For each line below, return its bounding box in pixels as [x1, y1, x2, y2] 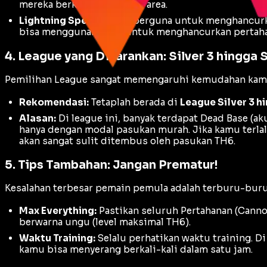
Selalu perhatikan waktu [95, 232, 213, 244]
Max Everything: [19, 205, 97, 217]
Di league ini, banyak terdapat [56, 112, 200, 124]
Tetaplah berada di [89, 96, 180, 108]
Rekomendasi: [19, 96, 89, 108]
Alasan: [19, 112, 56, 124]
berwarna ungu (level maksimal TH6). [19, 216, 191, 228]
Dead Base [200, 112, 248, 124]
